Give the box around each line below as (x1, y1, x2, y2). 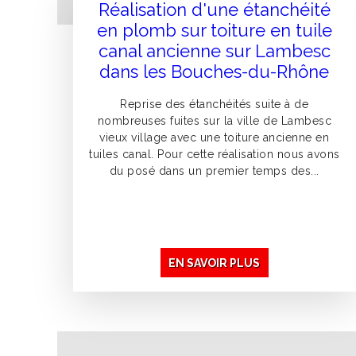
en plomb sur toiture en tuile (96, 20, 332, 41)
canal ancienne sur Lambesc (98, 41, 331, 62)
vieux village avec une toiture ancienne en (99, 131, 330, 145)
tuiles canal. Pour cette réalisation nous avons (89, 148, 340, 161)
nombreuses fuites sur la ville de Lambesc (97, 114, 332, 128)
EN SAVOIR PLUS (168, 256, 261, 269)
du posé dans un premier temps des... (109, 164, 319, 178)
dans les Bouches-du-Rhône (99, 61, 330, 83)
